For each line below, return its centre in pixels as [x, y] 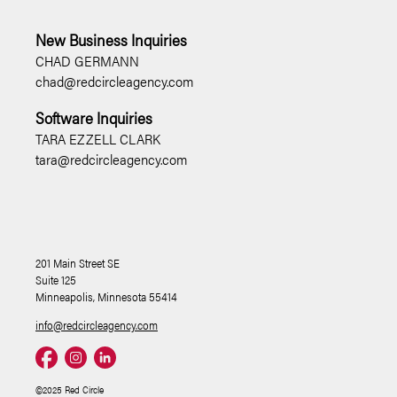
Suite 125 [56, 280]
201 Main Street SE [78, 263]
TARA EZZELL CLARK [98, 139]
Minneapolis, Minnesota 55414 [106, 297]
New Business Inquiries [111, 39]
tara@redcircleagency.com [112, 160]
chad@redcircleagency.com [115, 82]
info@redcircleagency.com [97, 325]
